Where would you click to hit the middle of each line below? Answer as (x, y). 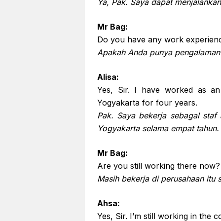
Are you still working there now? (159, 166)
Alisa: (108, 77)
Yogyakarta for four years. (147, 103)
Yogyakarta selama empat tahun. (158, 128)
